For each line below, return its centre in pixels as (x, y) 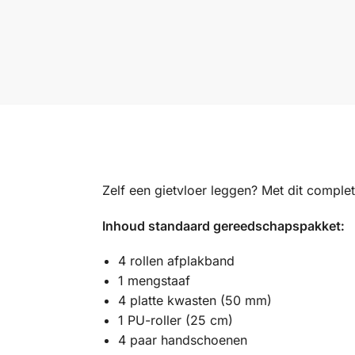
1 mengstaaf (154, 281)
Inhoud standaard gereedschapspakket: (223, 225)
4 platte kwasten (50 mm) (195, 301)
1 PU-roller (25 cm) (175, 321)
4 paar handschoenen (182, 340)
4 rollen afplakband (176, 261)
